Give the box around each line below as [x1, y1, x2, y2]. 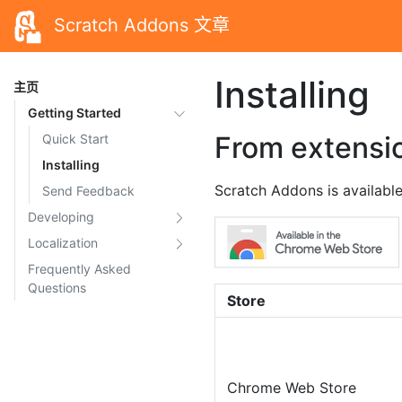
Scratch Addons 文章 [54, 14, 230, 36]
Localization [27, 234, 98, 250]
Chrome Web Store [227, 378, 356, 397]
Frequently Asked [27, 260, 131, 276]
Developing [27, 208, 94, 224]
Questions [27, 279, 86, 295]
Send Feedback [41, 182, 135, 198]
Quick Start [41, 130, 109, 146]
